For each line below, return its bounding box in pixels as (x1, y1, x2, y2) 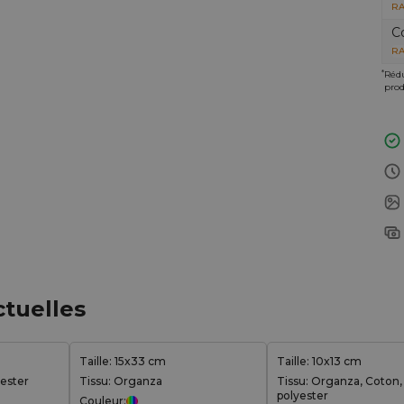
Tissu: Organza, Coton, (277, 374, 402, 388)
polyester (277, 389, 328, 402)
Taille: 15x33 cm (79, 354, 166, 368)
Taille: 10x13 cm (277, 354, 362, 368)
